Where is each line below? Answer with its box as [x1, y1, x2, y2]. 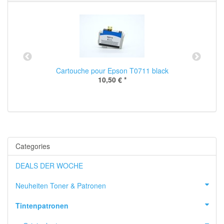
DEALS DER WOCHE [15, 160, 83, 170]
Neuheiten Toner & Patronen [15, 180, 106, 190]
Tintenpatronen [15, 200, 68, 210]
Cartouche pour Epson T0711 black [55, 65, 168, 75]
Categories [15, 141, 50, 151]
